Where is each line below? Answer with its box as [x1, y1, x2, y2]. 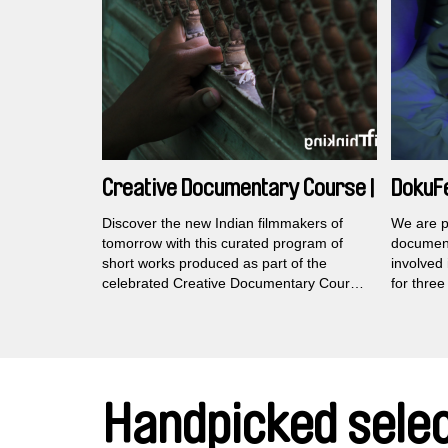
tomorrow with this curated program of [102, 235, 343, 252]
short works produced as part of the [102, 255, 327, 272]
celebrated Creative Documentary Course [102, 275, 365, 292]
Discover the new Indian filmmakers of [102, 215, 343, 232]
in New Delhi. [102, 295, 185, 312]
